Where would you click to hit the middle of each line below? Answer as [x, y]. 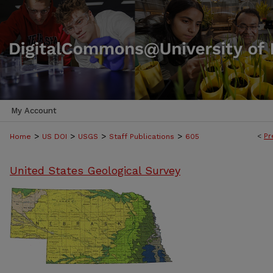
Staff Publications [142, 136]
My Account [34, 111]
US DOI [55, 136]
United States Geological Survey [95, 170]
